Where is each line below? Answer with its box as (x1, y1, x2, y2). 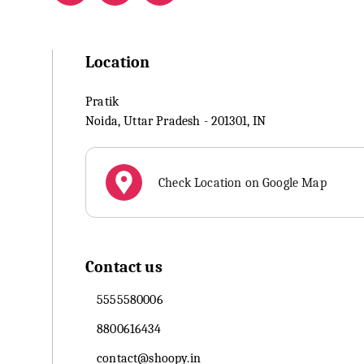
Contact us (85, 258, 162, 276)
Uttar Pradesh (123, 114, 201, 128)
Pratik (85, 94, 119, 109)
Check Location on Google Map (158, 175, 327, 190)
